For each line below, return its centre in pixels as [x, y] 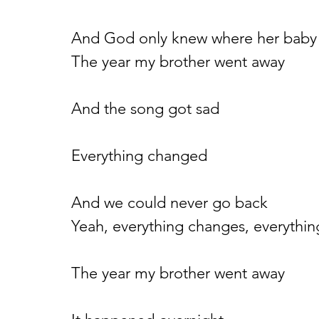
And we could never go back [169, 203]
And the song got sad [145, 109]
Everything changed [139, 156]
